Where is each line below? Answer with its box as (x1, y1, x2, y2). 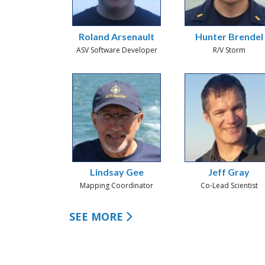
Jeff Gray (208, 166, 250, 178)
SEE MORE (69, 209, 123, 224)
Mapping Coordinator (80, 180, 153, 191)
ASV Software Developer (76, 44, 157, 55)
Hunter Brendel (195, 30, 263, 42)
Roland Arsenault (79, 30, 154, 42)
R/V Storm (212, 44, 245, 55)
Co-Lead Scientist (200, 180, 258, 191)
